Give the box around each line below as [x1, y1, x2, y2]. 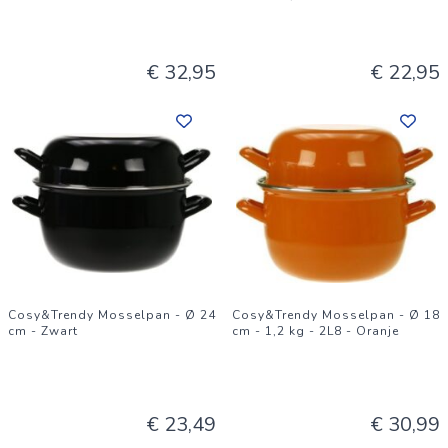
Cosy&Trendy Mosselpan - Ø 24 [8, 307, 216, 323]
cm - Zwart [8, 323, 78, 339]
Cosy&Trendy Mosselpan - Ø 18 [232, 307, 440, 323]
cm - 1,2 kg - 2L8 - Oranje [232, 323, 399, 339]
